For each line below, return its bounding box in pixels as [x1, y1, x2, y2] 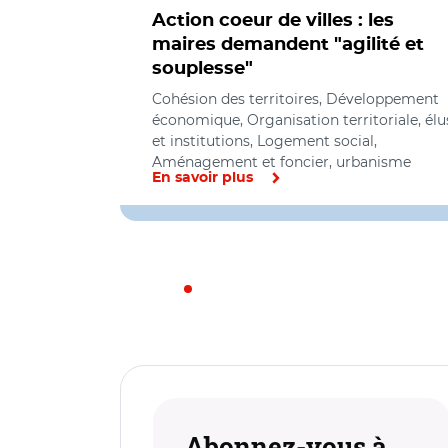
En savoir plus [152, 171, 253, 185]
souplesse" [152, 60, 253, 78]
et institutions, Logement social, [152, 132, 377, 150]
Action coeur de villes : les [152, 12, 394, 30]
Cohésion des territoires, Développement [152, 90, 439, 108]
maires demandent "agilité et [152, 36, 424, 54]
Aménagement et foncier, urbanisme [152, 153, 411, 171]
